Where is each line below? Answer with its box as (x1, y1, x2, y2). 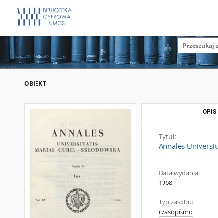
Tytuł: (159, 132, 177, 141)
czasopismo (159, 208, 193, 216)
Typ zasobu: (159, 198, 193, 206)
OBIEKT (24, 79, 46, 88)
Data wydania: (159, 169, 200, 177)
